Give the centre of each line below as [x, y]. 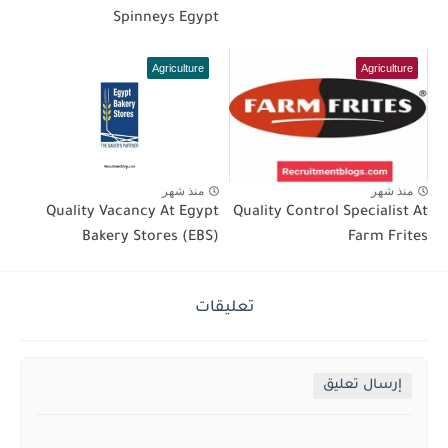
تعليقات [224, 308]
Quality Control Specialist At [330, 212]
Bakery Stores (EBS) [150, 237]
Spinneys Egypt [166, 19]
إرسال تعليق [362, 385]
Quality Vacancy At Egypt [132, 212]
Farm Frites [388, 237]
